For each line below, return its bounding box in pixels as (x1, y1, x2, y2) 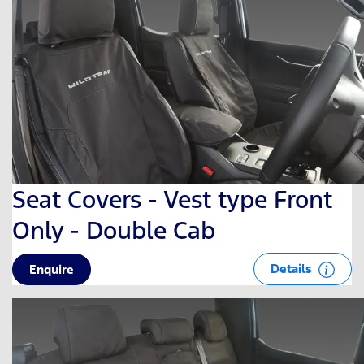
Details (271, 260, 315, 276)
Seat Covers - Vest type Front (12, 184, 332, 214)
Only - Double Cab (12, 214, 215, 245)
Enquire (29, 261, 74, 277)
